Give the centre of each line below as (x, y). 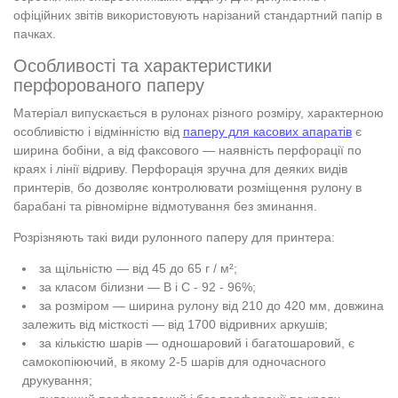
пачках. (35, 33)
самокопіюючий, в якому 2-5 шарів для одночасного (174, 361)
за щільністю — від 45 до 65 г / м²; (138, 268)
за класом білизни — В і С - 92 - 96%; (147, 287)
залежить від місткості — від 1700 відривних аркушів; (175, 324)
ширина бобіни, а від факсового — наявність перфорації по (187, 150)
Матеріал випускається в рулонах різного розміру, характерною (199, 112)
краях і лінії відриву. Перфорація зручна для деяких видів (180, 168)
